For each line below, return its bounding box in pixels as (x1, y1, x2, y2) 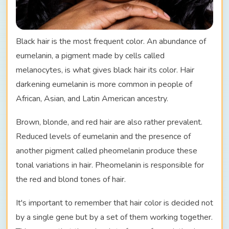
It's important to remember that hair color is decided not (16, 197, 213, 209)
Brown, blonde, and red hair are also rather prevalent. (16, 117, 202, 128)
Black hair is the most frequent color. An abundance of (16, 36, 206, 48)
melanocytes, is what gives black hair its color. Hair (16, 64, 194, 76)
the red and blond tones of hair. (16, 174, 126, 186)
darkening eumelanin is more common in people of (16, 79, 192, 90)
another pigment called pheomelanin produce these (16, 145, 197, 157)
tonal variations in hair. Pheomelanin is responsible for (16, 159, 204, 171)
